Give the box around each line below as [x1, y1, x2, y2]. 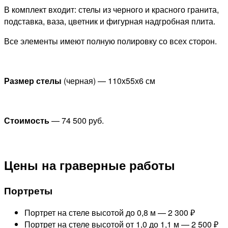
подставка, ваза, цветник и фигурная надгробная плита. [4, 15, 215, 27]
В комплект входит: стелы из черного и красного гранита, [4, 3, 219, 15]
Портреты [4, 183, 52, 197]
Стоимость [4, 114, 51, 126]
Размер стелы [4, 74, 62, 87]
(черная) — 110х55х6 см [62, 74, 155, 87]
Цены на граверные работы [4, 156, 175, 174]
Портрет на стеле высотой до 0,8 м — [24, 207, 168, 219]
